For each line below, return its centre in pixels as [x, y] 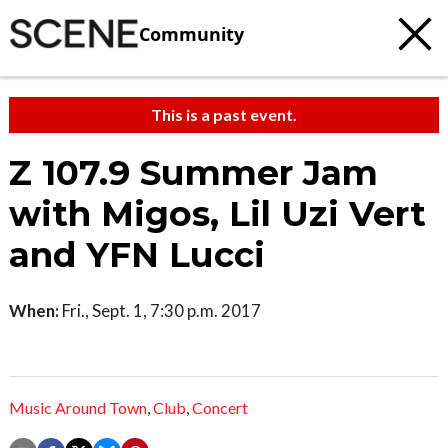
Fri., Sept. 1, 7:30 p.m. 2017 [160, 310]
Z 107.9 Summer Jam [193, 173]
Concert [220, 408]
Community [191, 33]
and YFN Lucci [137, 255]
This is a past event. [224, 114]
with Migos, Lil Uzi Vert [217, 214]
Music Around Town [78, 408]
